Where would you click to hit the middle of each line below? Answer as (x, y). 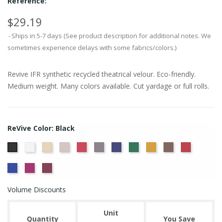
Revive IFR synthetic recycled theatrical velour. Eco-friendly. (102, 74)
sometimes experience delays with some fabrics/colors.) (92, 48)
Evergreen (154, 148)
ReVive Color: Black (41, 128)
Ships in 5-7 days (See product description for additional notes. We (111, 36)
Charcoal (117, 148)
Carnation (101, 148)
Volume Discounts (37, 190)
